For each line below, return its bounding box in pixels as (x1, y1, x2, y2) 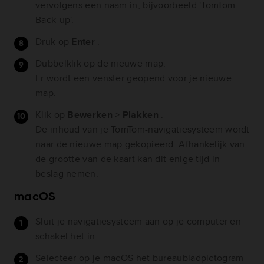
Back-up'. (35, 13, 74, 27)
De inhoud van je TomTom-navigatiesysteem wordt (35, 123, 250, 137)
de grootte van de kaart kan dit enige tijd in (35, 152, 220, 166)
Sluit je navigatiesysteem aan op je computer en (35, 214, 242, 229)
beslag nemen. (35, 167, 98, 181)
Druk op (35, 35, 72, 49)
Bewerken (67, 108, 115, 122)
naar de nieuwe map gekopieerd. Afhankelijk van (35, 137, 245, 151)
